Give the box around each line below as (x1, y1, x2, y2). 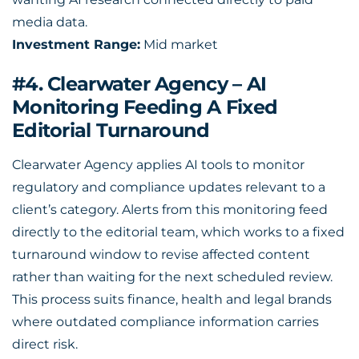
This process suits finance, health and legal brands (12, 292, 332, 307)
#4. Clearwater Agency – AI (12, 72, 267, 95)
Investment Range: (12, 37, 140, 52)
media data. (12, 14, 87, 30)
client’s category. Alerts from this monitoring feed (12, 202, 328, 217)
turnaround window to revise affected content (12, 247, 310, 262)
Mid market (140, 37, 218, 52)
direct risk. (12, 337, 78, 352)
